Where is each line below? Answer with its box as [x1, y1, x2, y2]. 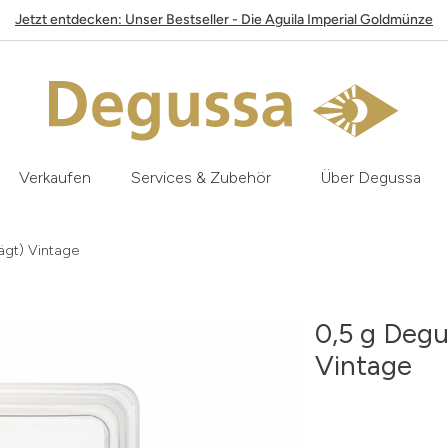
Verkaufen [19, 168, 91, 187]
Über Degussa [321, 168, 421, 187]
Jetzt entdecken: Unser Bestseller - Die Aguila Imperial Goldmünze [15, 11, 433, 28]
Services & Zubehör [131, 168, 271, 187]
